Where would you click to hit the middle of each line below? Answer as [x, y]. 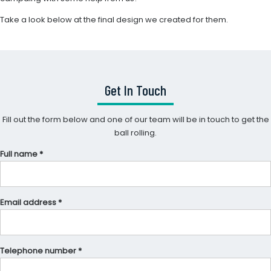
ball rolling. [135, 133]
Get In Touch [135, 90]
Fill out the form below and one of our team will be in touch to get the [135, 120]
